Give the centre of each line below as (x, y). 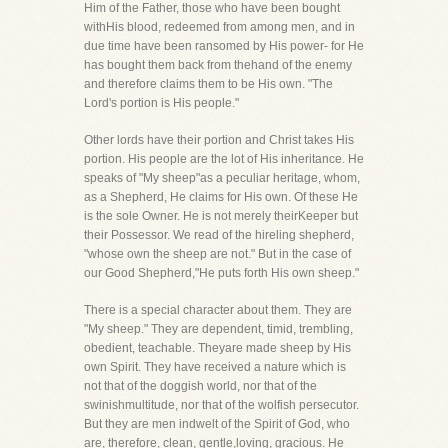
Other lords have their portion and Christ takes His (219, 140)
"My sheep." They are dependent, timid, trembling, (218, 329)
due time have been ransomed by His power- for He (224, 46)
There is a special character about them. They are (218, 310)
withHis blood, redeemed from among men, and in (219, 27)
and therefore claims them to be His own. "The (208, 84)
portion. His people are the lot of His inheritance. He (224, 159)
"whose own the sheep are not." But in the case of (217, 254)
